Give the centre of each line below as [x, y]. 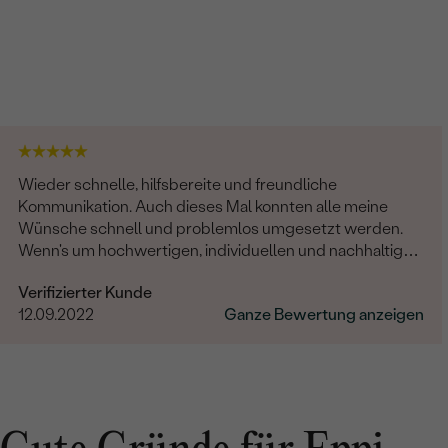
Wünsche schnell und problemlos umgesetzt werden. [211, 228]
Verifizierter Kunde [85, 292]
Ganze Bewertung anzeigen [323, 314]
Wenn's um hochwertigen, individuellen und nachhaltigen [220, 250]
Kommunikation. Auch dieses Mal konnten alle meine [203, 206]
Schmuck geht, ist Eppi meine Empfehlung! [171, 272]
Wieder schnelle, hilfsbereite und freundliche [178, 184]
